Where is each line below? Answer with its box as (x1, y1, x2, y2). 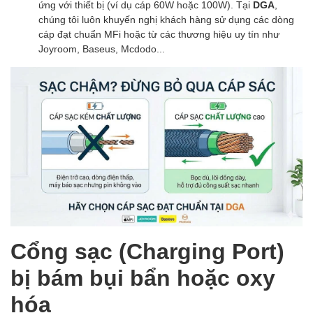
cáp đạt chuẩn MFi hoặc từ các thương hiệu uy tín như (38, 28, 279, 41)
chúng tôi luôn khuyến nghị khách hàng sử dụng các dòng (38, 13, 294, 26)
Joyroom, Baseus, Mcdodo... (38, 43, 165, 55)
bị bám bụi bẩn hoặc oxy (10, 263, 275, 291)
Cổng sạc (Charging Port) (10, 237, 284, 265)
